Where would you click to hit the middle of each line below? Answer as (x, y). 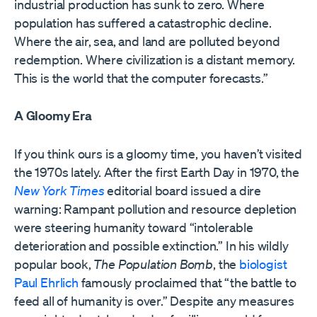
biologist (263, 264)
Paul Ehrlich (46, 283)
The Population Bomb (154, 264)
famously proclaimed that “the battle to (187, 283)
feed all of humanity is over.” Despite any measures (154, 301)
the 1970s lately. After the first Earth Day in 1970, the (157, 172)
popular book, (54, 264)
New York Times (59, 191)
